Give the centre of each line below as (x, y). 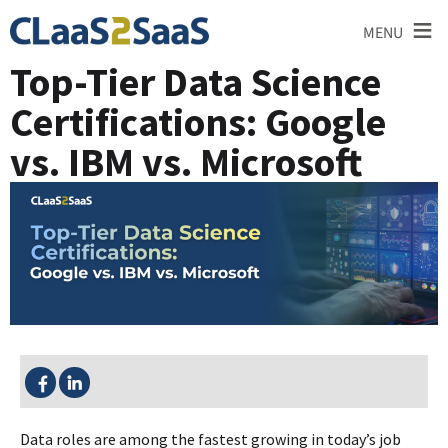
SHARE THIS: (86, 370)
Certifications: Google (198, 122)
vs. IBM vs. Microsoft (186, 162)
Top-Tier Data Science (195, 82)
